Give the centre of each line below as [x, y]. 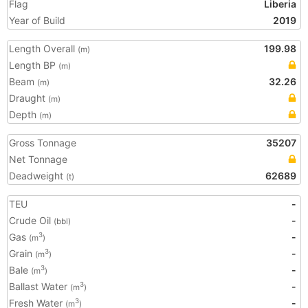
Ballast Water [40, 286]
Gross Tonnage [43, 143]
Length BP [34, 65]
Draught [29, 98]
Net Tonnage [38, 159]
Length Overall [43, 48]
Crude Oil [31, 220]
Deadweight [37, 176]
